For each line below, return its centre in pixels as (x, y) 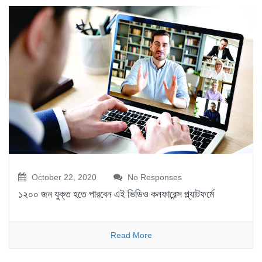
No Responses (154, 177)
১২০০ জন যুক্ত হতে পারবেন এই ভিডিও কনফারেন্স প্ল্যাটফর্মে (116, 194)
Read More (131, 235)
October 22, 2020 (63, 177)
